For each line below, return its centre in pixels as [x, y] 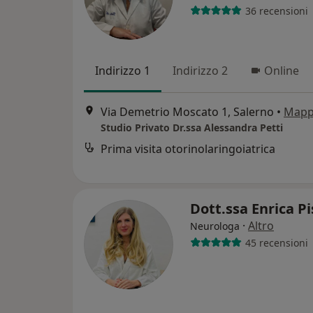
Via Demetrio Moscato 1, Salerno [187, 112]
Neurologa [215, 226]
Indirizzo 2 [200, 71]
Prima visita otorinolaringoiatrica [188, 149]
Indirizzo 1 [123, 71]
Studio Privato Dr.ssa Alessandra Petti [192, 128]
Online [282, 71]
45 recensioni [276, 242]
